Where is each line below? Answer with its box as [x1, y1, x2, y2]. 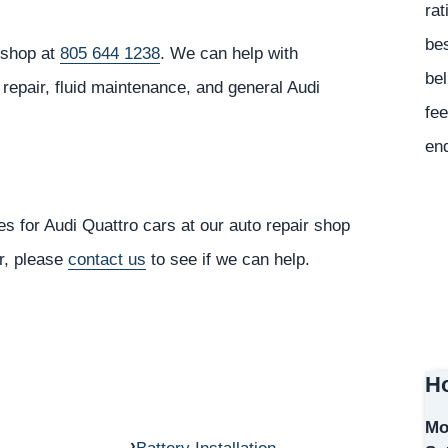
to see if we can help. [146, 248, 310, 269]
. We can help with [160, 43, 298, 64]
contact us [68, 248, 146, 269]
